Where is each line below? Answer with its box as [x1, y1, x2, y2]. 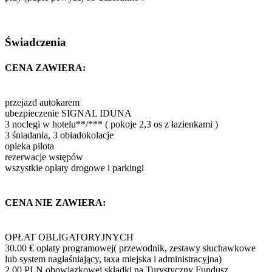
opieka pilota [5, 140, 54, 151]
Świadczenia [5, 36, 66, 49]
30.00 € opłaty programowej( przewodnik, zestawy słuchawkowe [5, 243, 256, 254]
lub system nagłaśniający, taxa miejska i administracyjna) [5, 254, 222, 265]
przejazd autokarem [5, 97, 80, 107]
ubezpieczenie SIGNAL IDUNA [5, 107, 132, 118]
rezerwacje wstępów [5, 151, 83, 162]
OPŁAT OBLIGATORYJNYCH [5, 232, 134, 243]
